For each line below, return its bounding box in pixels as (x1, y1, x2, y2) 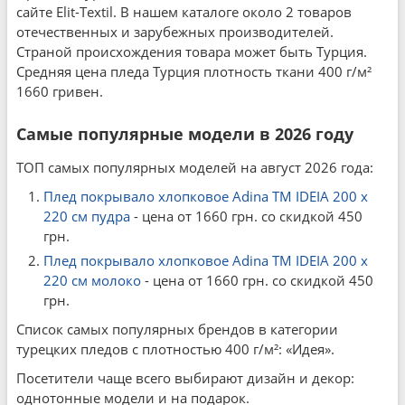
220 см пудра (43, 207, 130, 225)
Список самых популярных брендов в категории (16, 320, 338, 338)
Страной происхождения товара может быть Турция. (16, 42, 367, 61)
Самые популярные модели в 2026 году (16, 123, 353, 145)
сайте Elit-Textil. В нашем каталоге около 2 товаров (16, 3, 352, 21)
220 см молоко (43, 271, 141, 289)
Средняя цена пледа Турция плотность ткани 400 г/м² (16, 62, 372, 80)
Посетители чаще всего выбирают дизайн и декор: (16, 369, 354, 387)
